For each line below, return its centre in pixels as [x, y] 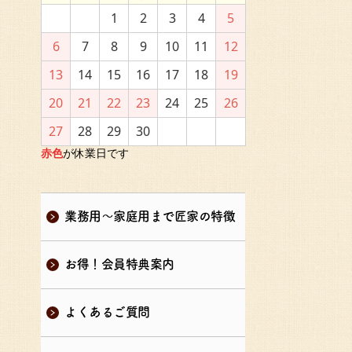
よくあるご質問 [107, 312]
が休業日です [96, 153]
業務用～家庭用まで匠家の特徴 [150, 216]
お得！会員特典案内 [119, 264]
